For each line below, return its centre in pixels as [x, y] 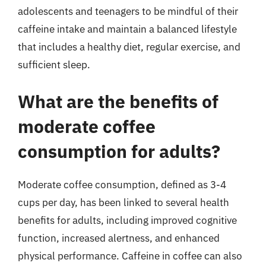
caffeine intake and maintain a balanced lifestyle [127, 29]
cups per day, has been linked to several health [123, 202]
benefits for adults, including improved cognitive [127, 220]
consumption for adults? [119, 151]
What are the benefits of [118, 101]
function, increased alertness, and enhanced [119, 238]
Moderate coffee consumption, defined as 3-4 [122, 184]
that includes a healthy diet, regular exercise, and [129, 47]
